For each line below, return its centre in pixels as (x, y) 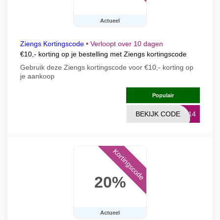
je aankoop (37, 76)
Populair (163, 95)
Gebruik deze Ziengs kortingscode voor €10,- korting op (107, 67)
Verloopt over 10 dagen (127, 44)
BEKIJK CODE (158, 114)
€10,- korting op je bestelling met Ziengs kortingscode (103, 54)
